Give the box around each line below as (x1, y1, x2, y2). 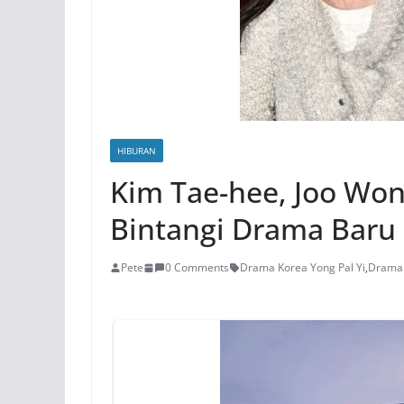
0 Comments (165, 260, 229, 275)
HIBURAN (117, 144, 156, 157)
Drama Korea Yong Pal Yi (240, 260, 365, 275)
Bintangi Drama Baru (110, 209, 396, 248)
